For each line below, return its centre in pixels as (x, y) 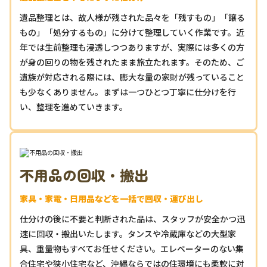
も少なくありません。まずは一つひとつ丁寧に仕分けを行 (128, 92)
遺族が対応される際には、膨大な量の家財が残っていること (132, 77)
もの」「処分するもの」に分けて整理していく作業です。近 (132, 32)
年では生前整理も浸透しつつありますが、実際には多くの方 (132, 47)
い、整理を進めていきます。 (74, 107)
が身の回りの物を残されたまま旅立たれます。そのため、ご (132, 62)
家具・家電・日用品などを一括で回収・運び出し (111, 199)
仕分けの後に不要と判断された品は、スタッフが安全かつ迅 (132, 219)
